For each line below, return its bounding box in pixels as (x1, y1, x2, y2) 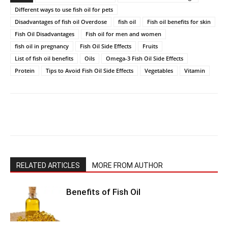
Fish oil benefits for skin (147, 17, 211, 25)
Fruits (142, 42, 158, 50)
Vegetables (145, 66, 173, 74)
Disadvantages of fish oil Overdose (15, 17, 107, 25)
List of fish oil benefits (15, 54, 73, 62)
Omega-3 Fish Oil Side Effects (106, 54, 183, 62)
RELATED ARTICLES (16, 161, 80, 169)
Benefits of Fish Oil (66, 186, 140, 197)
